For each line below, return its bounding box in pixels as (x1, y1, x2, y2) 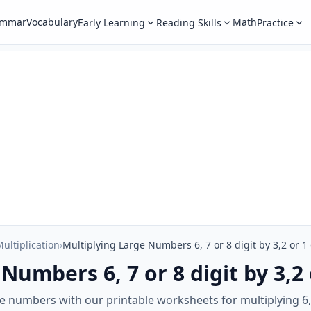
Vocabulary (26, 15, 78, 28)
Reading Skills (155, 16, 221, 29)
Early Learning (77, 16, 145, 29)
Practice (256, 16, 294, 29)
